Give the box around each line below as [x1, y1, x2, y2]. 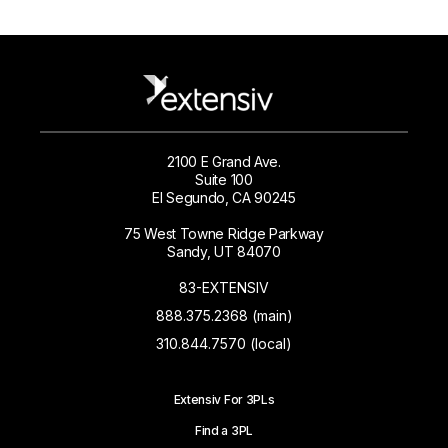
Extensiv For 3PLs [173, 392, 275, 408]
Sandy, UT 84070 [167, 243, 281, 261]
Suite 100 [195, 171, 253, 189]
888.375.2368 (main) [155, 307, 293, 325]
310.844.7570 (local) [156, 335, 292, 353]
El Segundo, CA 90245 [152, 189, 296, 207]
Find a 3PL [195, 423, 253, 439]
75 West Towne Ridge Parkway [124, 225, 324, 243]
